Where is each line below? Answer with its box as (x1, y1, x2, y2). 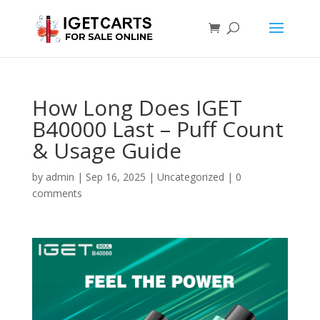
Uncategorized (156, 170, 224, 184)
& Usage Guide (31, 136, 181, 165)
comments (31, 186, 82, 200)
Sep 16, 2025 (85, 170, 146, 184)
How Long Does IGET (31, 93, 242, 122)
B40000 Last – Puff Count (31, 114, 284, 144)
